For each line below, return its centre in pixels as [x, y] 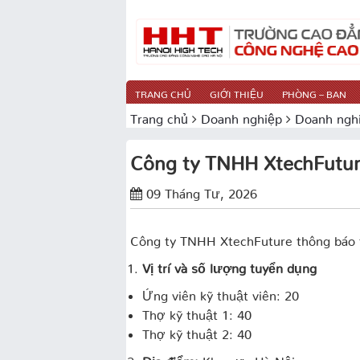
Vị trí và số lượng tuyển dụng [229, 265]
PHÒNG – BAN [314, 92]
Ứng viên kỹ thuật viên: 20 [221, 292]
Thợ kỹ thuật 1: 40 [197, 311]
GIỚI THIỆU [237, 92]
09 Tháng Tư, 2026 [202, 190]
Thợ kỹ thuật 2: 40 [197, 331]
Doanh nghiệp [241, 115]
